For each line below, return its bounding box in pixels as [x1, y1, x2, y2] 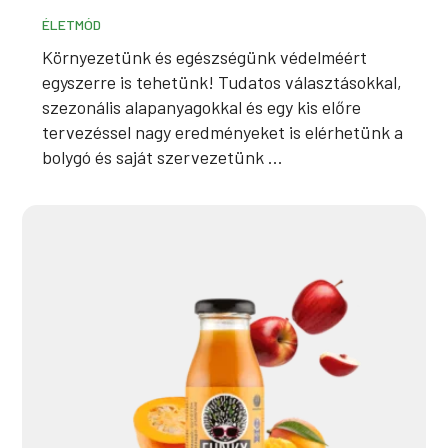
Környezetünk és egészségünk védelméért [42, 46, 368, 69]
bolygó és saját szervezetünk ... [42, 146, 284, 169]
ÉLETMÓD [42, 16, 102, 34]
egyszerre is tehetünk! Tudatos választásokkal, [42, 71, 403, 94]
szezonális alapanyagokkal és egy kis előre [42, 96, 362, 119]
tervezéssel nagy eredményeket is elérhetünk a [42, 121, 404, 144]
